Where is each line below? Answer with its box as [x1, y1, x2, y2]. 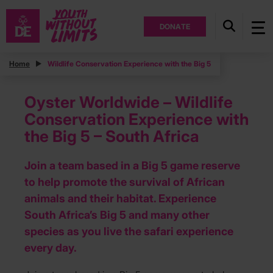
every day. [24, 241, 77, 255]
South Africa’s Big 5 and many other [24, 208, 210, 222]
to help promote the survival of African [24, 175, 225, 189]
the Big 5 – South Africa [24, 127, 199, 146]
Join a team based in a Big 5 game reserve [24, 159, 240, 172]
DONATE [159, 21, 190, 31]
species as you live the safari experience [24, 225, 233, 238]
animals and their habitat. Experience [24, 192, 216, 205]
